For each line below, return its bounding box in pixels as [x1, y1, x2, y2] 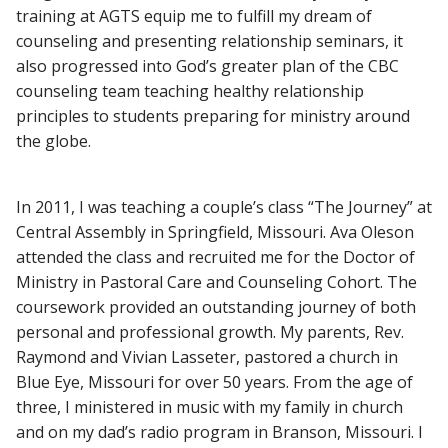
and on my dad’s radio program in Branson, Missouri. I [16, 420, 423, 443]
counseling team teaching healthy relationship [16, 79, 364, 102]
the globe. [16, 129, 91, 152]
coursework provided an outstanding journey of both [16, 295, 416, 318]
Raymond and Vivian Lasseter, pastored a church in [16, 345, 398, 368]
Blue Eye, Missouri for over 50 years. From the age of [16, 370, 413, 393]
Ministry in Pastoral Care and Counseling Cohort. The [16, 270, 417, 293]
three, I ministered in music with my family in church [16, 395, 403, 418]
